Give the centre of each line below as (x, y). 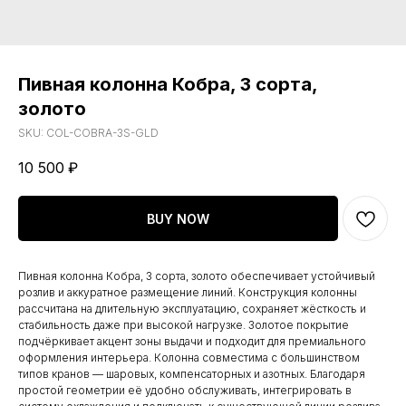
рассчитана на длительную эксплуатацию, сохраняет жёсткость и (192, 309)
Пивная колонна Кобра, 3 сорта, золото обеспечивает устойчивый (197, 276)
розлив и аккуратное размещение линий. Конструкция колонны (188, 293)
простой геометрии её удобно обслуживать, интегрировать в (185, 391)
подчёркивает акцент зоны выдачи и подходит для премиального (192, 342)
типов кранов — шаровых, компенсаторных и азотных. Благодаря (192, 374)
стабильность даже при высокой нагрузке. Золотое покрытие (184, 325)
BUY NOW (178, 218)
